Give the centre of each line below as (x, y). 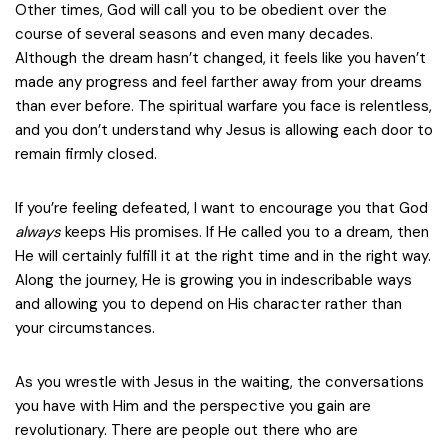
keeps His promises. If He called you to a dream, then (245, 232)
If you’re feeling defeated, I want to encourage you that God (221, 208)
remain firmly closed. (86, 154)
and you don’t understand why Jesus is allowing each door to (224, 130)
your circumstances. (85, 328)
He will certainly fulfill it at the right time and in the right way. (223, 256)
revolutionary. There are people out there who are (186, 430)
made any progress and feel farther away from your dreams (218, 82)
